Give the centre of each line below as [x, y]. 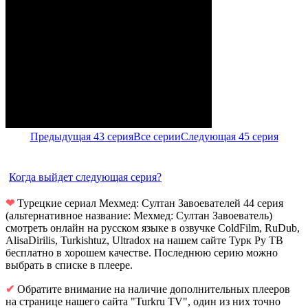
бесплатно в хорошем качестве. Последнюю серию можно [142, 252]
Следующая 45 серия [229, 136]
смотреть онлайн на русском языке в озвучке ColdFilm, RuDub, [153, 228]
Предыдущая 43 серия [81, 136]
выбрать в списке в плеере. [69, 265]
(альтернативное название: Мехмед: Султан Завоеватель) [139, 215]
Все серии [157, 136]
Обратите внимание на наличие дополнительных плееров [152, 289]
